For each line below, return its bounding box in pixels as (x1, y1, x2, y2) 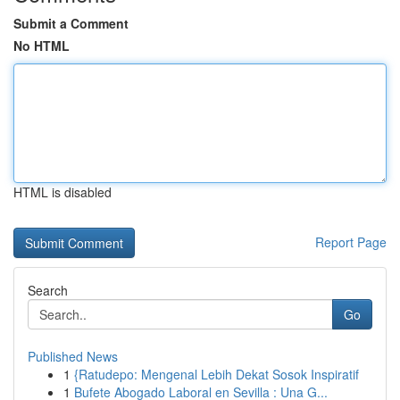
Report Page (315, 233, 387, 251)
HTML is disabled (13, 183, 112, 201)
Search (28, 281, 68, 299)
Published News (28, 347, 118, 365)
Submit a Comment (13, 14, 129, 32)
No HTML (13, 37, 70, 54)
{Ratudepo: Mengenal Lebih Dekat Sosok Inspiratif (74, 365, 359, 383)
